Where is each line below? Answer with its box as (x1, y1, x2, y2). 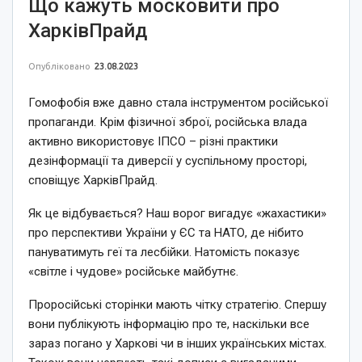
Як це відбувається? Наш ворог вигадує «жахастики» (28, 205, 326, 221)
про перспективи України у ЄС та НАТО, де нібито (28, 225, 304, 240)
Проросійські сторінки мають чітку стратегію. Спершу (28, 297, 326, 312)
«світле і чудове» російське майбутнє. (28, 263, 238, 279)
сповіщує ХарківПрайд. (28, 172, 158, 187)
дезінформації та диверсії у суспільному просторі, (28, 153, 307, 168)
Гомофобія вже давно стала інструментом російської (28, 95, 328, 110)
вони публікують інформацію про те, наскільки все (28, 316, 309, 331)
